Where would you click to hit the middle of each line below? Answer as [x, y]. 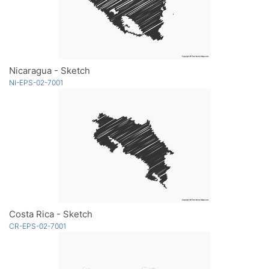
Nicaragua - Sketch [50, 70]
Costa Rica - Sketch [51, 214]
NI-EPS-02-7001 [36, 82]
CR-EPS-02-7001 [38, 226]
